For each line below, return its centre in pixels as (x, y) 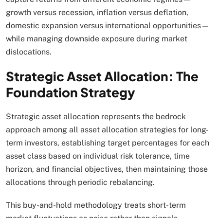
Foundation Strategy (71, 92)
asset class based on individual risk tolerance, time (98, 156)
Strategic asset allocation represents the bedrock (96, 116)
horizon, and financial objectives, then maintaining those (107, 169)
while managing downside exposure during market (97, 38)
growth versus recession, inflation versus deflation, (97, 12)
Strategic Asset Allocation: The (102, 76)
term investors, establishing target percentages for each (108, 143)
